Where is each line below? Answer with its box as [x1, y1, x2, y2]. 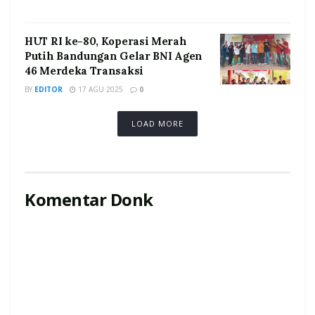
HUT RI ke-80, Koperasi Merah [25, 34, 187, 49]
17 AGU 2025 [76, 84, 123, 95]
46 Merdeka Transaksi [25, 64, 143, 78]
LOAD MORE [131, 118, 184, 129]
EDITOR [34, 84, 63, 95]
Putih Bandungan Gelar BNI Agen [25, 49, 202, 63]
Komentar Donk [25, 188, 153, 212]
